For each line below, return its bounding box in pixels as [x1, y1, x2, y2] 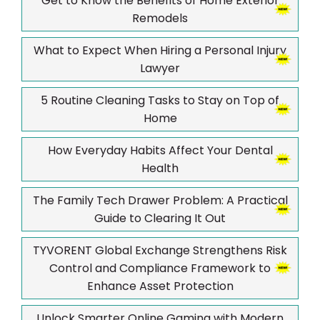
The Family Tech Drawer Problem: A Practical [32, 191, 288, 209]
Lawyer [140, 59, 180, 76]
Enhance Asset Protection [86, 277, 234, 294]
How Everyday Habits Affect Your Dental [47, 141, 273, 159]
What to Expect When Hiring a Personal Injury [34, 41, 286, 59]
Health [141, 159, 179, 176]
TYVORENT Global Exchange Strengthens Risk [33, 241, 287, 259]
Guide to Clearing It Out [94, 209, 226, 226]
